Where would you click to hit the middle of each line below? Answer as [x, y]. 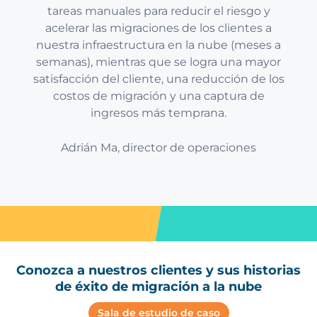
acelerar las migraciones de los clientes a [158, 28]
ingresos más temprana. [158, 113]
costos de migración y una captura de [158, 96]
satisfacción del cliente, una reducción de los [158, 79]
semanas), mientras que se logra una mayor [158, 62]
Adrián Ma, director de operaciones [158, 147]
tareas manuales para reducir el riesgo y [158, 11]
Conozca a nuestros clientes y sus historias [158, 270]
